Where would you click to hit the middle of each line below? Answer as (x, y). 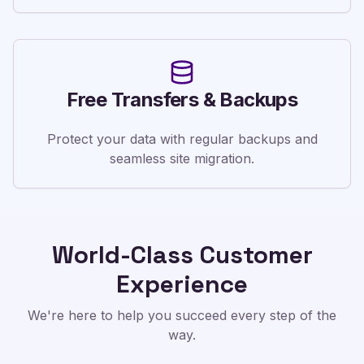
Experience (182, 284)
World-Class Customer (182, 255)
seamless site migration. (182, 158)
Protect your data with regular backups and (182, 139)
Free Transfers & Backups (182, 100)
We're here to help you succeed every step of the (182, 315)
